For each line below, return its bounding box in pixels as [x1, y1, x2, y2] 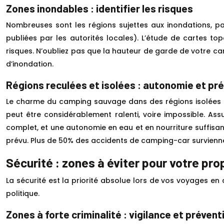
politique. [6, 188, 39, 198]
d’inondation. [6, 58, 53, 69]
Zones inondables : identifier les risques [6, 1, 193, 14]
